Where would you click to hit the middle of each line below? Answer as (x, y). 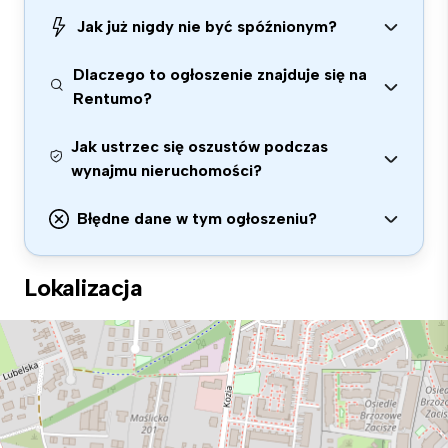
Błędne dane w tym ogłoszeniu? (197, 218)
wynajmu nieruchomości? (166, 170)
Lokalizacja (83, 287)
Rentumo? (113, 98)
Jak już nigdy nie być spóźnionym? (207, 26)
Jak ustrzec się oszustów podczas (199, 146)
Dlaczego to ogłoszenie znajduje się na (220, 74)
